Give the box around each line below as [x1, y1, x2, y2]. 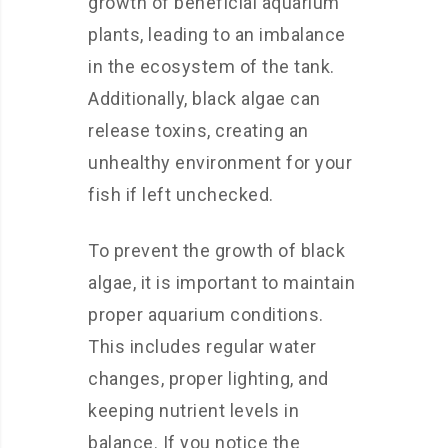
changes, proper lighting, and [88, 368, 329, 389]
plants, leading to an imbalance [88, 24, 346, 45]
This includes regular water [88, 336, 317, 357]
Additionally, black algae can [88, 88, 321, 109]
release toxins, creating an [88, 120, 309, 141]
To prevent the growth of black [88, 240, 345, 261]
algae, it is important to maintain [88, 272, 355, 293]
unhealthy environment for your [88, 152, 352, 173]
